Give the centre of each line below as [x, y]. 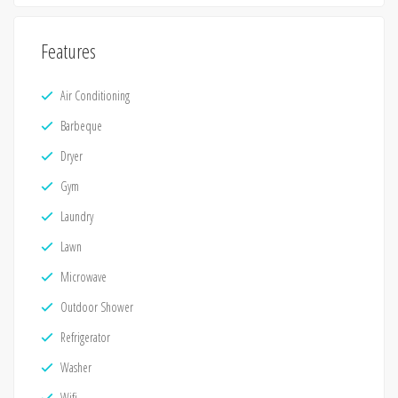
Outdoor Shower [97, 306]
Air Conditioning [95, 95]
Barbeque [81, 125]
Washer [76, 367]
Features [68, 50]
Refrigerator [85, 337]
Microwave [84, 276]
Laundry [77, 216]
